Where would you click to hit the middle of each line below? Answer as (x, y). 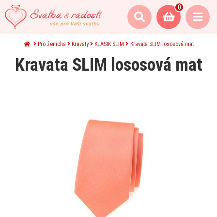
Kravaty (80, 44)
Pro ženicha (52, 44)
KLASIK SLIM (109, 44)
